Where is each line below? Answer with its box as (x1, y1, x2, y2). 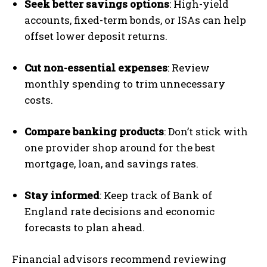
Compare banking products (24, 124, 164, 138)
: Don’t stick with (164, 124, 248, 138)
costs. (24, 92, 53, 107)
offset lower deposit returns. (24, 29, 167, 43)
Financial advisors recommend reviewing (12, 252, 226, 266)
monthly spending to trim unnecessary (24, 76, 225, 91)
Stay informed (24, 188, 100, 202)
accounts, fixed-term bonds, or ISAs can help (24, 13, 246, 27)
